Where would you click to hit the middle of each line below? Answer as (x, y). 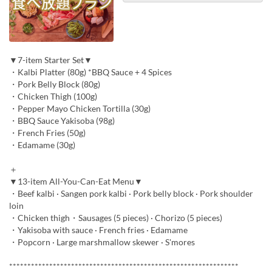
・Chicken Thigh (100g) (53, 97)
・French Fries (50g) (47, 133)
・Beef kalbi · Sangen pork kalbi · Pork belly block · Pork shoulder (131, 194)
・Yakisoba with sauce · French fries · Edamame (98, 230)
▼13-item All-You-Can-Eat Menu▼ (76, 182)
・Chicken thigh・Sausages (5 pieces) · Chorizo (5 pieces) (116, 218)
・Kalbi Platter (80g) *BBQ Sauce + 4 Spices (90, 72)
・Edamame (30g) (42, 145)
